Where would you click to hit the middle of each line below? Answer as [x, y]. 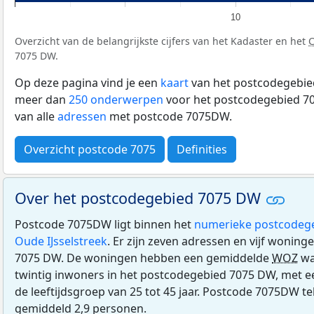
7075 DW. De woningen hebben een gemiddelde [143, 258]
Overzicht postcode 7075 [90, 149]
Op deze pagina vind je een [88, 82]
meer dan [42, 99]
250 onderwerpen [116, 99]
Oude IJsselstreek [61, 241]
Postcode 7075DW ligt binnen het [104, 224]
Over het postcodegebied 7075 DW [140, 198]
